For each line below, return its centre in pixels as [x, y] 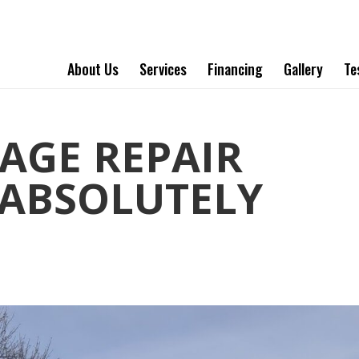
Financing [235, 69]
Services [163, 69]
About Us [93, 69]
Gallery [303, 69]
